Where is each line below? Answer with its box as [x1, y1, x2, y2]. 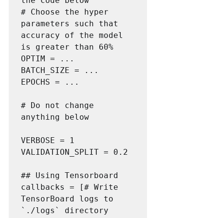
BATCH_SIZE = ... [21, 65, 99, 75]
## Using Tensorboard [21, 170, 118, 180]
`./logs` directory [21, 205, 109, 215]
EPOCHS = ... [21, 77, 79, 87]
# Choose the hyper [21, 7, 109, 17]
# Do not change [21, 100, 94, 110]
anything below [21, 112, 89, 122]
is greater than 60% [21, 42, 113, 52]
